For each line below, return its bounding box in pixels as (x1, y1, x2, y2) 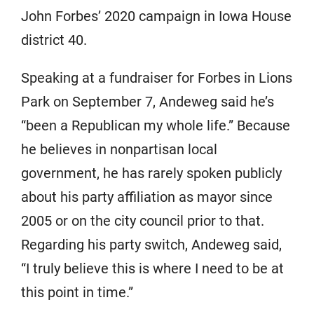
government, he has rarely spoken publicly (21, 164, 282, 182)
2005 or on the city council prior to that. (21, 212, 264, 229)
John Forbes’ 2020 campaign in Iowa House (21, 7, 292, 25)
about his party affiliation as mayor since (21, 188, 273, 205)
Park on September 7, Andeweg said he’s (21, 93, 274, 110)
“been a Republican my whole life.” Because (21, 116, 290, 134)
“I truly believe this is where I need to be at (21, 259, 284, 277)
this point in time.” (21, 283, 133, 301)
